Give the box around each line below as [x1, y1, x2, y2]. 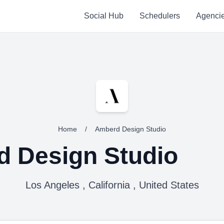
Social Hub [83, 11, 123, 20]
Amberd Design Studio [95, 125, 166, 133]
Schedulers [139, 11, 180, 20]
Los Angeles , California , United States [25, 179, 199, 190]
